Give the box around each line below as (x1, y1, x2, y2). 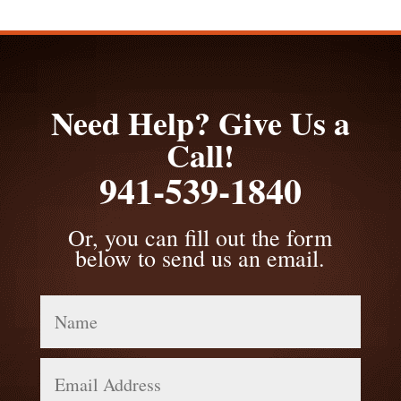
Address (40, 373, 93, 389)
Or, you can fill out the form (68, 222, 333, 252)
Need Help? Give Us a (50, 99, 350, 146)
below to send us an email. (75, 243, 326, 273)
